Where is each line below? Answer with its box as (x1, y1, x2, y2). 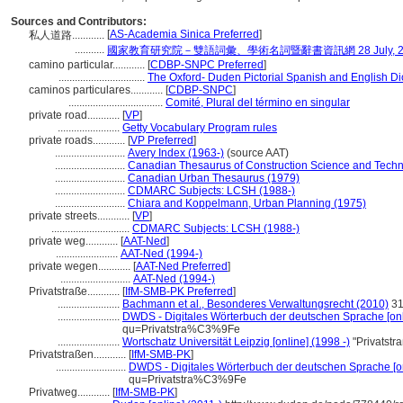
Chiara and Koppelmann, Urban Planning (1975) (128, 197, 366, 210)
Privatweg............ (29, 386, 112, 399)
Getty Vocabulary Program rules (122, 121, 277, 134)
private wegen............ (29, 260, 133, 273)
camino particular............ (29, 58, 148, 71)
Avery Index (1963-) (128, 147, 224, 159)
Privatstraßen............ (29, 348, 129, 361)
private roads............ (29, 134, 128, 147)
